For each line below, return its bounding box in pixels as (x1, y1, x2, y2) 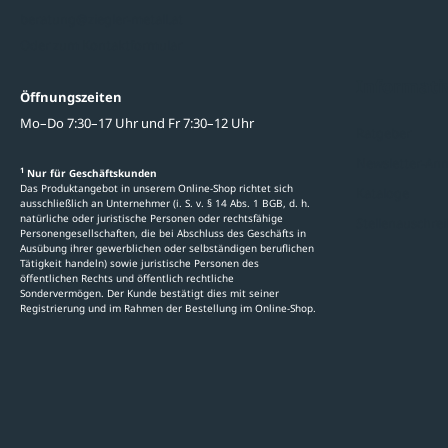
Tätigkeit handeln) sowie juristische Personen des (20, 255, 259, 270)
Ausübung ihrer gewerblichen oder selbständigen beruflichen (20, 240, 314, 255)
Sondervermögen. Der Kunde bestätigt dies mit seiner (20, 285, 279, 300)
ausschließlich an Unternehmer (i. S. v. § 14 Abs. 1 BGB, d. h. (20, 195, 310, 210)
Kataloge (356, 183, 409, 202)
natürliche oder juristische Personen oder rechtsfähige (20, 210, 283, 225)
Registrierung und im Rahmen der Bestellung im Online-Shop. (20, 300, 316, 315)
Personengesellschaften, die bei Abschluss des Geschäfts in (20, 225, 306, 240)
